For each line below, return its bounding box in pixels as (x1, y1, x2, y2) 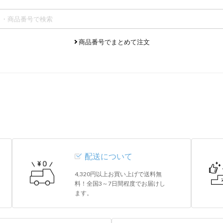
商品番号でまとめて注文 (78, 38, 150, 46)
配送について (85, 151, 132, 161)
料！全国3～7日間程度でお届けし (75, 180, 165, 187)
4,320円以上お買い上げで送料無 (75, 170, 162, 178)
